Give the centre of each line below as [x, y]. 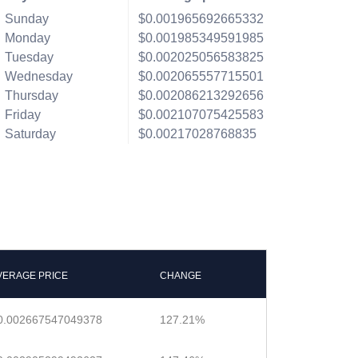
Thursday [31, 95]
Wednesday [38, 76]
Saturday [30, 134]
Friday [22, 115]
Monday [27, 38]
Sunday [26, 19]
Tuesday [29, 57]
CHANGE [181, 276]
